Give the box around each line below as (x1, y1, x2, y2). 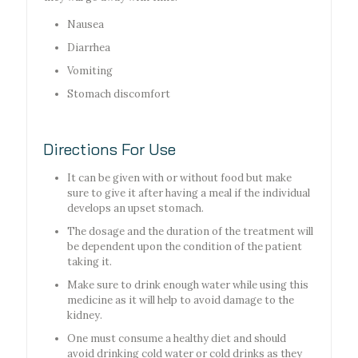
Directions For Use (43, 139, 176, 160)
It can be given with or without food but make (67, 171, 292, 185)
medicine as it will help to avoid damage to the (67, 293, 294, 308)
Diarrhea (67, 41, 110, 55)
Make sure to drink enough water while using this (67, 278, 308, 292)
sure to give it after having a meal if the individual (67, 186, 310, 201)
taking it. (67, 255, 112, 269)
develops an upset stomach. (67, 201, 204, 216)
